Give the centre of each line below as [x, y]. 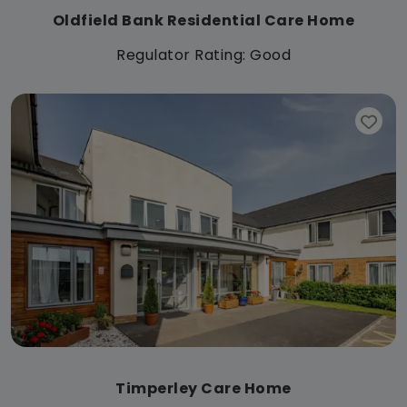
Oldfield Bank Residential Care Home [203, 21]
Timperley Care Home [203, 389]
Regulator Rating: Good [203, 55]
